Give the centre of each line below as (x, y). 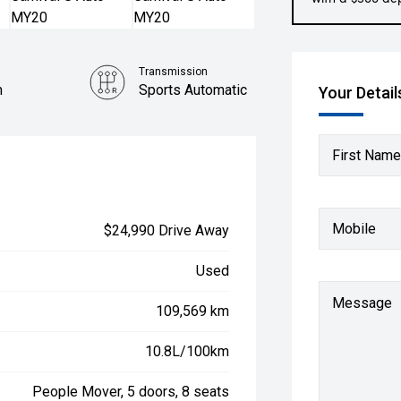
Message (363, 303)
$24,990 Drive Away (167, 230)
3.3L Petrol (222, 144)
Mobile (354, 228)
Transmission (174, 72)
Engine (205, 125)
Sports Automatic (193, 90)
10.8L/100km (188, 351)
